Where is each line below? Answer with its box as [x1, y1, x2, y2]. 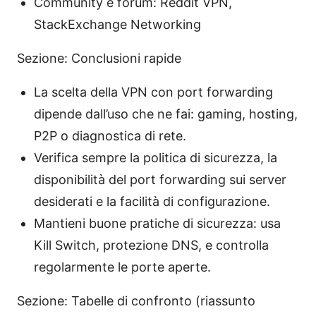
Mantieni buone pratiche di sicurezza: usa [34, 215, 281, 231]
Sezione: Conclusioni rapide [17, 50, 181, 66]
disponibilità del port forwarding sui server [34, 171, 286, 187]
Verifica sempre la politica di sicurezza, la [34, 150, 277, 165]
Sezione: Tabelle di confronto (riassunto [17, 293, 255, 308]
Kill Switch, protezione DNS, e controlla [34, 237, 269, 253]
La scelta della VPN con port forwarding [34, 84, 273, 99]
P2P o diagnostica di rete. [34, 128, 186, 143]
